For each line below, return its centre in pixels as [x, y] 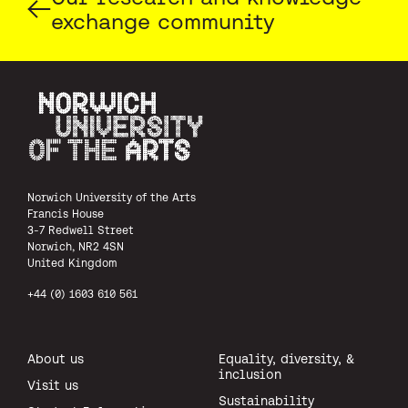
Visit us [53, 385]
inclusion [250, 374]
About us [56, 358]
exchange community [163, 21]
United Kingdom [72, 262]
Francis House [66, 213]
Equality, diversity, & [286, 358]
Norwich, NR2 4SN [76, 246]
